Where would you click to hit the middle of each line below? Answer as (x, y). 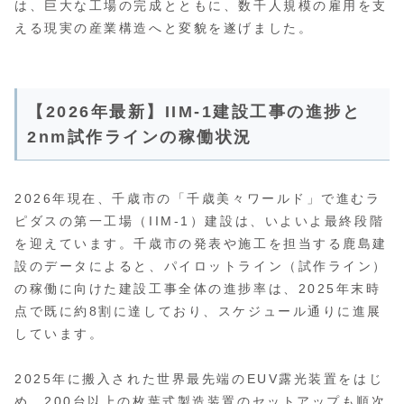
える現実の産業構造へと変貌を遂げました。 (164, 28)
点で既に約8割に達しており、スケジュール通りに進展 (198, 311)
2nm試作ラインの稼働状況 (140, 138)
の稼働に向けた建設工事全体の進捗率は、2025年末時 (198, 288)
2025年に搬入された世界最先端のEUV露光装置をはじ (199, 378)
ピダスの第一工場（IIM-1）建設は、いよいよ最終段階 (200, 220)
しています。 (60, 333)
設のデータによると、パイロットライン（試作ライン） (201, 266)
